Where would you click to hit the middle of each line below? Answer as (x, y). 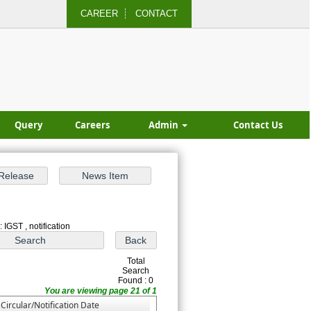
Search (136, 271)
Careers (92, 125)
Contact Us (258, 125)
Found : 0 (136, 280)
